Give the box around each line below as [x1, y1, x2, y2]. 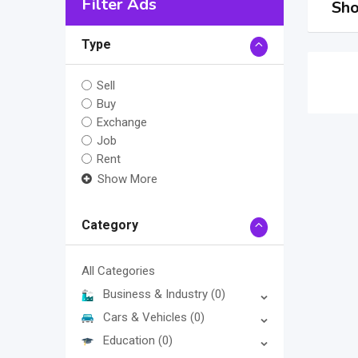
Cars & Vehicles [103, 310, 190, 325]
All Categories [82, 264, 155, 279]
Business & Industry [103, 287, 211, 302]
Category [82, 217, 138, 233]
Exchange [97, 115, 148, 130]
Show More [97, 172, 157, 187]
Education [103, 333, 158, 348]
